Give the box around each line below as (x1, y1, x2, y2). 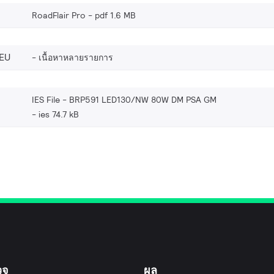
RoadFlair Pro (32, 9, 86, 21)
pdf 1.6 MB (95, 9, 136, 21)
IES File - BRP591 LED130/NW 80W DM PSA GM (32, 94, 217, 105)
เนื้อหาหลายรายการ (39, 51, 113, 63)
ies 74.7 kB (39, 108, 79, 120)
